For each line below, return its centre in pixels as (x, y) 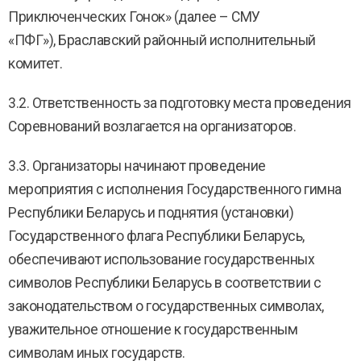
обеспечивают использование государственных (161, 259)
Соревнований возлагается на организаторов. (152, 127)
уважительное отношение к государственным (153, 330)
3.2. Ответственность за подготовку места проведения (180, 103)
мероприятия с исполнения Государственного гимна (175, 189)
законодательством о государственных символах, (166, 306)
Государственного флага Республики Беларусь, (156, 236)
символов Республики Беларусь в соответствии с (165, 283)
